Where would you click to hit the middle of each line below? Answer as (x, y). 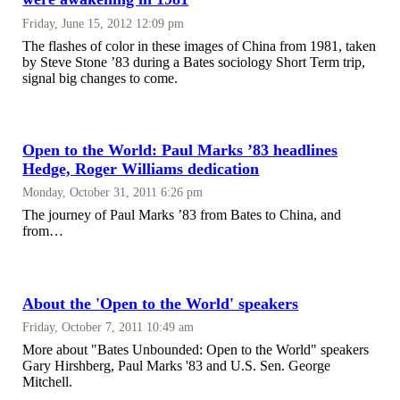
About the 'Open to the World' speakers (161, 303)
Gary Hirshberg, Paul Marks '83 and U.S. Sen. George (177, 366)
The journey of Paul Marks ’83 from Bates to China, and (182, 215)
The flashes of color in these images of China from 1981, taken (200, 46)
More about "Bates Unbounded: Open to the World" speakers (196, 350)
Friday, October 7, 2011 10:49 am (108, 327)
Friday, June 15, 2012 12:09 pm (104, 23)
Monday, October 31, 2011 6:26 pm (113, 192)
